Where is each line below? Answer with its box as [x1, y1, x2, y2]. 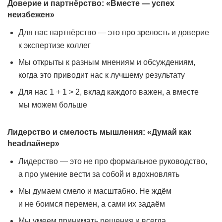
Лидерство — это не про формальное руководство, [18, 157, 207, 166]
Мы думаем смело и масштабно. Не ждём [18, 187, 171, 195]
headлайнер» [7, 139, 59, 148]
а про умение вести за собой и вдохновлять [18, 170, 179, 178]
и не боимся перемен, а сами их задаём [18, 200, 165, 208]
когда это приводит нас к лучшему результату [18, 71, 185, 79]
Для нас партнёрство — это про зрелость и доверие [18, 28, 209, 37]
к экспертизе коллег [18, 41, 91, 50]
